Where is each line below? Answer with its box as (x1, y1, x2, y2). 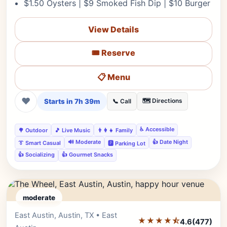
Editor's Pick (162, 211, 204, 219)
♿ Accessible (140, 126, 174, 133)
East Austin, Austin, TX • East (15, 211, 117, 220)
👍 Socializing (18, 151, 55, 158)
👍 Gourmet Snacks (62, 151, 113, 158)
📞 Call (112, 98, 131, 105)
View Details (88, 24, 139, 34)
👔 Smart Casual (18, 139, 61, 146)
